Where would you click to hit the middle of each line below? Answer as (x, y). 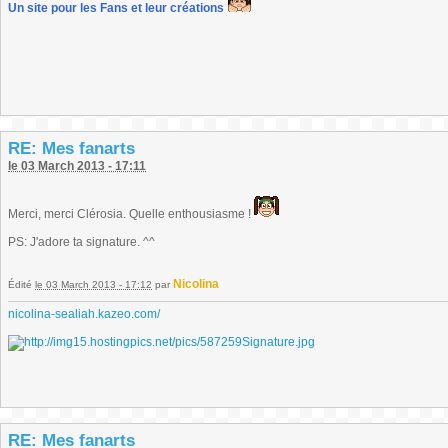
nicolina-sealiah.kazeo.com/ (84, 314)
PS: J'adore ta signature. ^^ (81, 242)
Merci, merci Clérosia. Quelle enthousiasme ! (131, 214)
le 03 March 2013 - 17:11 (77, 166)
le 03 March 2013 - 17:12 (93, 284)
